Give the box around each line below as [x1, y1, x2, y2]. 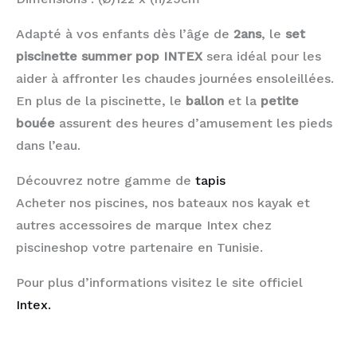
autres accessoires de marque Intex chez [16, 217, 272, 233]
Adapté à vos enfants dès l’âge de [16, 25, 229, 41]
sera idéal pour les [202, 48, 321, 64]
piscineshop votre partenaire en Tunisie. [16, 239, 263, 255]
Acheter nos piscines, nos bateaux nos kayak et [16, 194, 310, 210]
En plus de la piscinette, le [16, 92, 186, 108]
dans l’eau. [16, 137, 80, 153]
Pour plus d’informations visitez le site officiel [16, 274, 303, 290]
